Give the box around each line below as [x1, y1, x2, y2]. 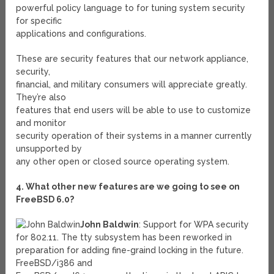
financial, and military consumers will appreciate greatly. [16, 80, 248, 90]
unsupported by [16, 144, 83, 154]
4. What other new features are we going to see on [16, 182, 240, 192]
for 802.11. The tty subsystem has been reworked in [16, 232, 232, 243]
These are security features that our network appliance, [16, 54, 249, 64]
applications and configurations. [16, 29, 147, 39]
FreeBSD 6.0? [16, 194, 75, 205]
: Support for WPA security [139, 220, 250, 230]
